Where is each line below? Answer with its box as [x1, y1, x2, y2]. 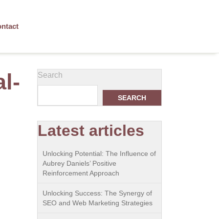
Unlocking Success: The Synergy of [43, 189, 152, 197]
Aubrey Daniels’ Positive [43, 159, 116, 167]
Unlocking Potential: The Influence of [43, 150, 156, 157]
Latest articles [38, 122, 144, 139]
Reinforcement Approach [43, 169, 119, 177]
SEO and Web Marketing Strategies [43, 199, 153, 207]
